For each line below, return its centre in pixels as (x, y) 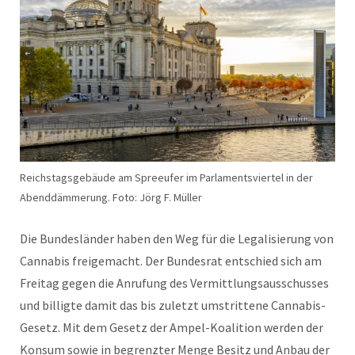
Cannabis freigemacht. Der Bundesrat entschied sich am (171, 260)
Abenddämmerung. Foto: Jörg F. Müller (111, 197)
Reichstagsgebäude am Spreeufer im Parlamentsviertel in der (166, 177)
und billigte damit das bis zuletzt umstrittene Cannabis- (173, 305)
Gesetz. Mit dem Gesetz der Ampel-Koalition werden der (172, 327)
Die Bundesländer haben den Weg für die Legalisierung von (177, 238)
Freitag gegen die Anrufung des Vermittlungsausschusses (174, 282)
